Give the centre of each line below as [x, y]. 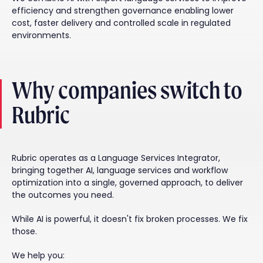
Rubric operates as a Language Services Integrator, [116, 158]
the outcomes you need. [63, 195]
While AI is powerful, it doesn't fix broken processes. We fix [130, 219]
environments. [41, 36]
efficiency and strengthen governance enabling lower [123, 11]
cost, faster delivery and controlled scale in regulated [121, 23]
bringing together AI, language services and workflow [120, 171]
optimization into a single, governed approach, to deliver [127, 183]
